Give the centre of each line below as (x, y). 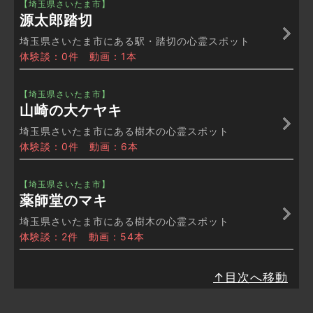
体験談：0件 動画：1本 (78, 57)
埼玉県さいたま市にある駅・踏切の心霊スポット (135, 41)
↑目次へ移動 (250, 278)
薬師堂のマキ (64, 201)
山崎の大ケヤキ (71, 111)
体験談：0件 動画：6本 (79, 147)
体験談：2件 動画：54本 (82, 237)
